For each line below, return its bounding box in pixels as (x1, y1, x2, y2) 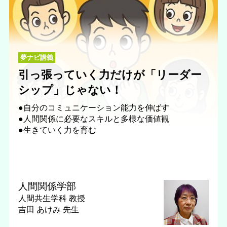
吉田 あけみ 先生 (18, 204, 79, 214)
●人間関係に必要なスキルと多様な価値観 (18, 114, 169, 124)
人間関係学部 (18, 180, 76, 192)
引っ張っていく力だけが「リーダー (18, 68, 202, 82)
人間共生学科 (18, 193, 69, 203)
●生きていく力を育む (18, 125, 96, 135)
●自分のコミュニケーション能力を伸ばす (18, 103, 169, 112)
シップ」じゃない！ (18, 84, 122, 97)
